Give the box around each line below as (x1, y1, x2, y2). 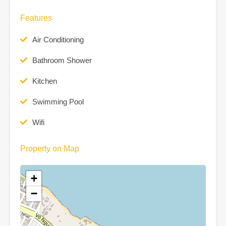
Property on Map (20, 144, 79, 153)
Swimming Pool (32, 97, 84, 106)
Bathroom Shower (32, 56, 92, 65)
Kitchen (32, 77, 57, 85)
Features (20, 14, 52, 22)
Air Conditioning (32, 35, 84, 44)
